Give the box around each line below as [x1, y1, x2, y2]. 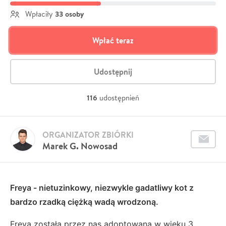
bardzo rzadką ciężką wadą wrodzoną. [10, 197, 158, 207]
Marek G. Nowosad [42, 140, 118, 152]
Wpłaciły [23, 9, 55, 19]
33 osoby [55, 9, 84, 19]
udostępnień [99, 93, 139, 102]
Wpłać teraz [92, 35, 134, 46]
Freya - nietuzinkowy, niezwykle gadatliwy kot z [10, 183, 194, 193]
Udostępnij [94, 66, 132, 77]
